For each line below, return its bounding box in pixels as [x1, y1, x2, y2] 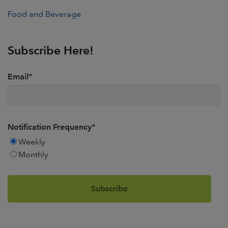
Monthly [18, 149, 48, 159]
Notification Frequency [8, 122, 92, 132]
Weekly [18, 136, 45, 147]
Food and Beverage [8, 9, 81, 19]
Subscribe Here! [8, 43, 94, 58]
